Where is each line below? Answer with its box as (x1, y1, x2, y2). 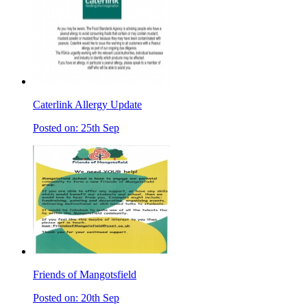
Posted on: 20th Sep (33, 291, 119, 304)
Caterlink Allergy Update (33, 98, 142, 110)
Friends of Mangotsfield (33, 268, 136, 280)
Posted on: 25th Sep (33, 121, 119, 134)
